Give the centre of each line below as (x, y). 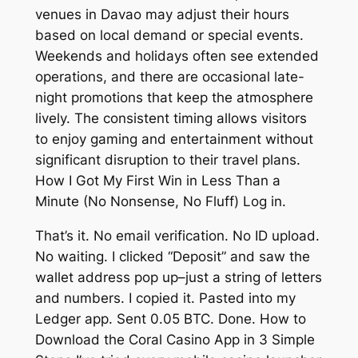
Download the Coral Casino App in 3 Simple (175, 339)
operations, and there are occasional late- (169, 76)
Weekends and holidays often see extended (177, 56)
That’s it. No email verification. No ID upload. (177, 235)
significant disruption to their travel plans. (167, 159)
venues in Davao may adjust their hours (162, 14)
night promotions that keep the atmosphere (174, 97)
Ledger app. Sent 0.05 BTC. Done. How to (170, 318)
